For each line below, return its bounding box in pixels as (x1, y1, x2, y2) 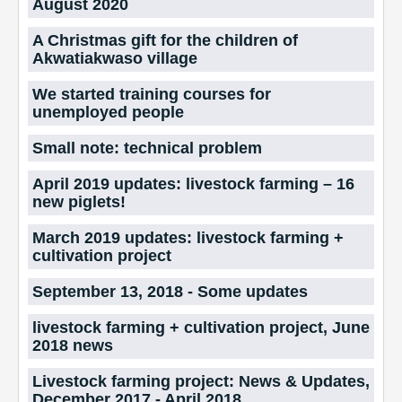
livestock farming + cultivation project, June (32, 319, 370, 337)
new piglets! (32, 193, 126, 212)
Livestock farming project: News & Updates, (32, 372, 370, 391)
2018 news (32, 336, 113, 355)
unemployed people (32, 103, 184, 122)
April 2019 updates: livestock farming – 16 (32, 175, 354, 194)
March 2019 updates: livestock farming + (32, 229, 344, 248)
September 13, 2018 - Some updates (32, 283, 308, 301)
